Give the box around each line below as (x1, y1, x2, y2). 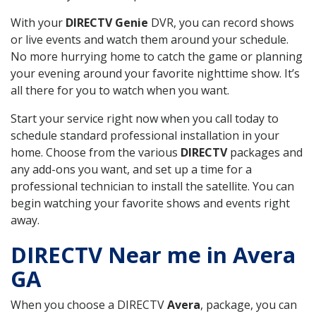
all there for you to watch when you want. (11, 82, 229, 98)
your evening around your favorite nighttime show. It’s (11, 65, 300, 81)
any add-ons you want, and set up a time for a (11, 161, 252, 177)
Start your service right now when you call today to (11, 110, 279, 126)
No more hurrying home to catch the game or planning (11, 48, 303, 64)
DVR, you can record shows (148, 14, 294, 30)
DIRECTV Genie (66, 14, 148, 30)
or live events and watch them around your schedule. (11, 31, 288, 47)
